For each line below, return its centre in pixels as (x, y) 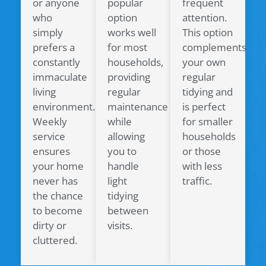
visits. (120, 226)
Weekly (50, 122)
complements (214, 47)
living (44, 92)
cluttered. (55, 240)
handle (123, 166)
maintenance (138, 107)
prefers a (54, 47)
